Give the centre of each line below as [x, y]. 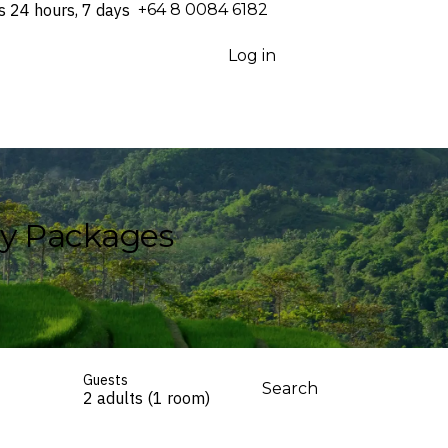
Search [290, 388]
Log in [252, 55]
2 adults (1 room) [146, 398]
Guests [105, 380]
